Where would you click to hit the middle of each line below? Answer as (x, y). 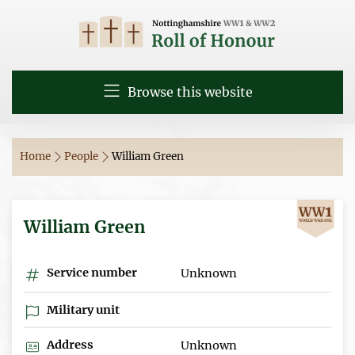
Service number (91, 272)
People (82, 156)
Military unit (82, 309)
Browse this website (188, 92)
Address (69, 344)
